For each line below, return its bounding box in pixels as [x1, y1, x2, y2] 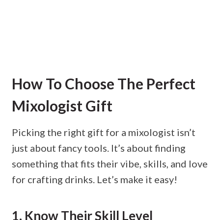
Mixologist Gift [12, 97, 112, 115]
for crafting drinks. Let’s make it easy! [12, 173, 177, 186]
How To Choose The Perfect [12, 75, 195, 93]
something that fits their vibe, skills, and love [12, 158, 208, 170]
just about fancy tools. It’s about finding [12, 142, 186, 154]
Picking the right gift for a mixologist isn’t [12, 126, 195, 138]
